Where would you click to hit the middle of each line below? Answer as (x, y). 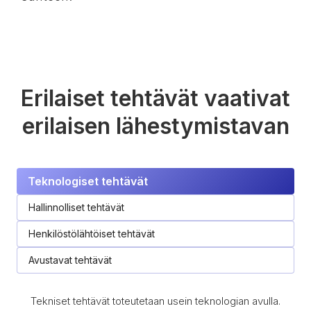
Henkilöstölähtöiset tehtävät (92, 233)
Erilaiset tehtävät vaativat (155, 98)
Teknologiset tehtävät (88, 181)
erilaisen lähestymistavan (155, 126)
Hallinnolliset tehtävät (76, 207)
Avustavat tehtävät (70, 260)
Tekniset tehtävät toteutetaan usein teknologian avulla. (155, 301)
